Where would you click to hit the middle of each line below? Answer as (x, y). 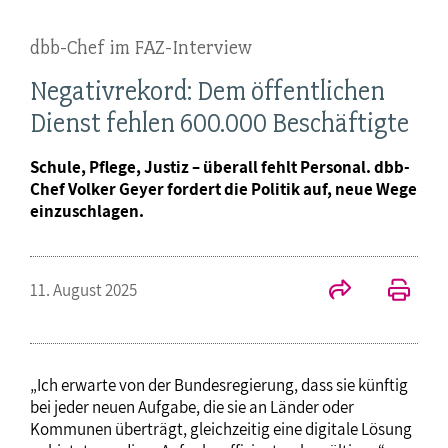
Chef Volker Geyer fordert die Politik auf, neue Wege (223, 189)
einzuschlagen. (87, 211)
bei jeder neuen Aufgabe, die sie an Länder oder (192, 407)
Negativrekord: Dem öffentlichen (207, 91)
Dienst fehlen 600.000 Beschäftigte (219, 123)
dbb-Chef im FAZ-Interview (141, 47)
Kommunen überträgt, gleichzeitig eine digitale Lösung (221, 429)
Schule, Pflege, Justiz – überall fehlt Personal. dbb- (220, 167)
